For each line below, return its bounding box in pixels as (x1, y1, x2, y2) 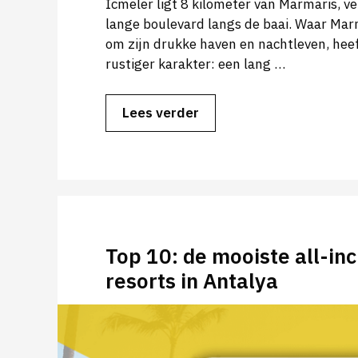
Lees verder (122, 104, 199, 122)
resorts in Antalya (105, 267, 278, 295)
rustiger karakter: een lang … (105, 54, 285, 73)
